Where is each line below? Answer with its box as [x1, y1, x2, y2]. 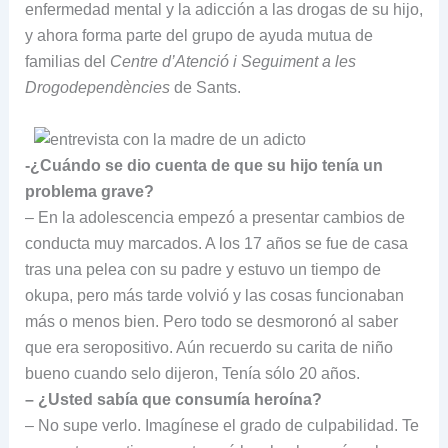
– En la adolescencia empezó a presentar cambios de [24, 208, 405, 226]
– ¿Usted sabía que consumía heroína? [24, 390, 322, 408]
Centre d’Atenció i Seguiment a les [109, 53, 356, 70]
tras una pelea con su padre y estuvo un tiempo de [24, 260, 381, 278]
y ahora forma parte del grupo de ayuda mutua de [24, 27, 373, 44]
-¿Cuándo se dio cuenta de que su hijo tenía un [24, 156, 383, 174]
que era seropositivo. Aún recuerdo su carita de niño [24, 338, 393, 356]
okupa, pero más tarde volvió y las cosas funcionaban [24, 286, 404, 304]
